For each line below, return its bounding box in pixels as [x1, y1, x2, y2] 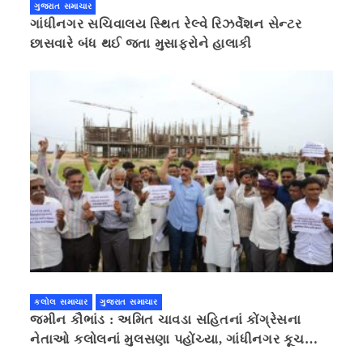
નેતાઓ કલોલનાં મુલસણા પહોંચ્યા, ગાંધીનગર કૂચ [30, 332, 305, 347]
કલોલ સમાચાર [34, 297, 88, 307]
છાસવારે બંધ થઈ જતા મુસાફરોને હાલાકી [30, 36, 253, 50]
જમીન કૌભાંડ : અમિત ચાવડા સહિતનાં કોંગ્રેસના [30, 313, 301, 327]
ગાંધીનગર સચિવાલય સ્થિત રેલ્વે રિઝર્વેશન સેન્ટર [30, 16, 302, 31]
